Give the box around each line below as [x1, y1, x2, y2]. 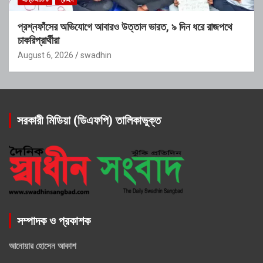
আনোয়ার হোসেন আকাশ [9, 240, 76, 251]
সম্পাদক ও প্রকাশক [17, 213, 90, 228]
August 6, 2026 [18, 50, 73, 60]
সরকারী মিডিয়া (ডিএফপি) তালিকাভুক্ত [17, 113, 161, 127]
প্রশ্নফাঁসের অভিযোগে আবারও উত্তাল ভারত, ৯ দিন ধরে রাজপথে [18, 20, 232, 33]
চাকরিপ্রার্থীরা [18, 33, 59, 46]
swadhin [80, 50, 112, 60]
